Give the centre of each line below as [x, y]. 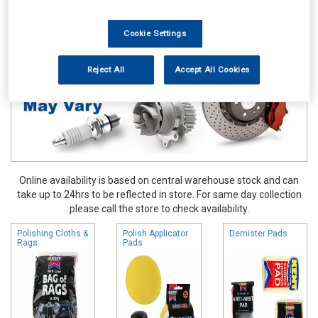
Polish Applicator [156, 233]
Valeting [38, 20]
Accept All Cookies [212, 70]
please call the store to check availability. [159, 208]
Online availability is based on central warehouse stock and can [159, 180]
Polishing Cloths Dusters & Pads [131, 20]
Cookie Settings [155, 34]
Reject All [106, 70]
